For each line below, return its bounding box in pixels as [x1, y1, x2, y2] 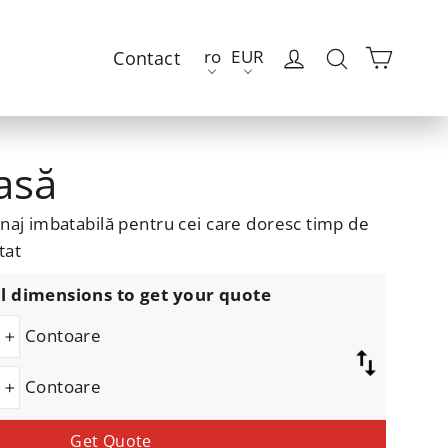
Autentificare [308, 44, 421, 69]
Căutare [350, 44, 419, 69]
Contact [113, 46, 181, 70]
